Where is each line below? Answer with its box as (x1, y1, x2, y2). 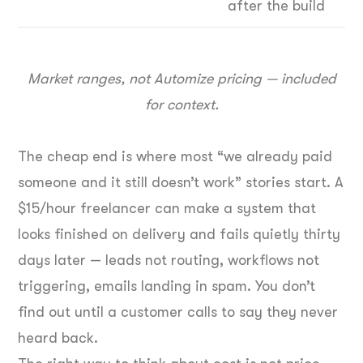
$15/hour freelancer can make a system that (18, 200, 316, 217)
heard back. (18, 330, 98, 347)
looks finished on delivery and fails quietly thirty (18, 226, 340, 243)
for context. (144, 96, 219, 113)
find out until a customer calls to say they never (18, 304, 338, 321)
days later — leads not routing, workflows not (18, 252, 319, 269)
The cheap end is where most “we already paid (18, 148, 332, 165)
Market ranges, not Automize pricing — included (27, 70, 336, 88)
